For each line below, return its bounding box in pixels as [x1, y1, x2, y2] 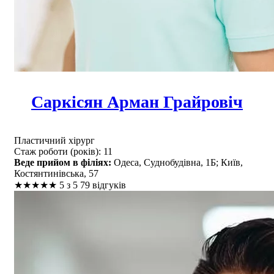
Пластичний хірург [14, 135, 95, 146]
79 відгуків [80, 179, 126, 190]
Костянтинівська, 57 [14, 168, 98, 179]
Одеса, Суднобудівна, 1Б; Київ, [111, 157, 243, 168]
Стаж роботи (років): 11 [14, 146, 113, 157]
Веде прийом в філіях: [14, 157, 111, 168]
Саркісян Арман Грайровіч [31, 92, 243, 111]
